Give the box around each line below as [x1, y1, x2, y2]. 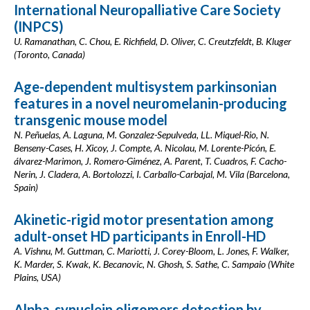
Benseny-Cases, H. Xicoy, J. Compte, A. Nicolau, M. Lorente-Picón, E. [14, 142, 276, 154]
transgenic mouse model [14, 111, 167, 128]
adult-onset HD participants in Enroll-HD [14, 228, 266, 244]
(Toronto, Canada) [14, 48, 85, 60]
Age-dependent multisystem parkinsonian [14, 78, 277, 95]
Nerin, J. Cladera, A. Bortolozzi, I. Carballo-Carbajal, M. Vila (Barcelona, [14, 168, 290, 180]
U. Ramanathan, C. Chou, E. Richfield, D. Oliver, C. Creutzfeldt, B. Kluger [14, 35, 291, 47]
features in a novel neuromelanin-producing [14, 95, 287, 111]
